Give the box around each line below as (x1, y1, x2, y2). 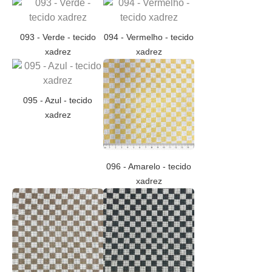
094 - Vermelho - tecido (104, 32, 194, 42)
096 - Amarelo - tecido (106, 161, 191, 171)
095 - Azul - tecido (23, 95, 92, 105)
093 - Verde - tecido (19, 32, 96, 42)
